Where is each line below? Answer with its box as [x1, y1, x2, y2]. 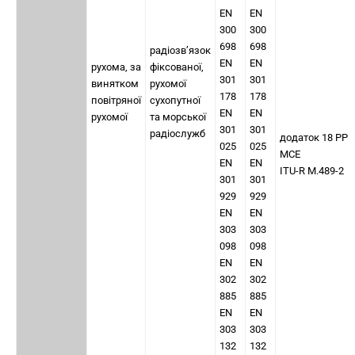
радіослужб [150, 128, 205, 139]
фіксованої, [150, 61, 204, 73]
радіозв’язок [150, 44, 211, 56]
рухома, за [91, 61, 141, 73]
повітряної [91, 94, 141, 106]
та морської [150, 111, 206, 123]
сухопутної [150, 94, 200, 106]
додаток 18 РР [280, 132, 348, 143]
